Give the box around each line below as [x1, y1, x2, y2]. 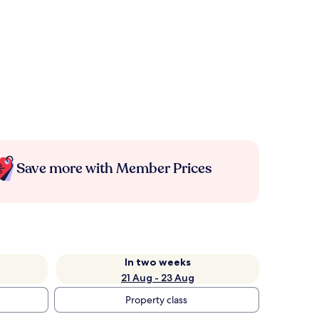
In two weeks [125, 256, 191, 268]
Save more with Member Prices [16, 159, 212, 178]
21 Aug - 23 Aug [121, 271, 194, 284]
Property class [125, 293, 187, 306]
